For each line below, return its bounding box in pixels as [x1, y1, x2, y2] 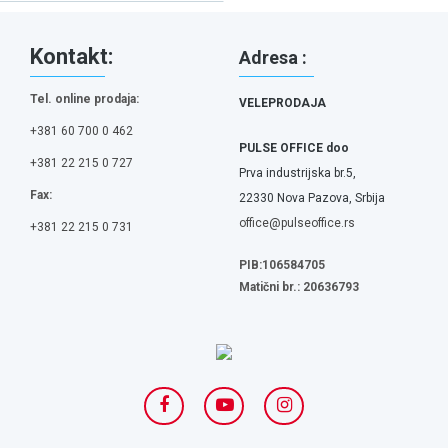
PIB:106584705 [239, 258, 325, 272]
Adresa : [239, 47, 307, 68]
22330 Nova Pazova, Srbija [239, 191, 385, 205]
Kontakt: [30, 44, 113, 69]
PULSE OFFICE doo [239, 141, 349, 155]
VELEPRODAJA [239, 96, 326, 110]
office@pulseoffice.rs [239, 216, 355, 230]
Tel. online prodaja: [30, 92, 139, 106]
